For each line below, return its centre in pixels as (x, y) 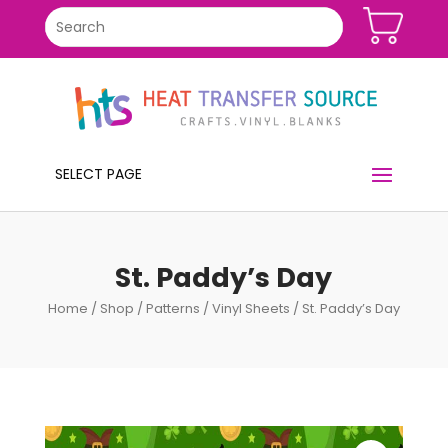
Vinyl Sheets (250, 308)
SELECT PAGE (98, 173)
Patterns (172, 308)
